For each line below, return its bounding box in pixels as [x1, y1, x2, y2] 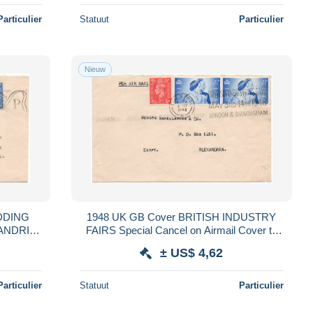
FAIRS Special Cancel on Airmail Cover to [85, 224, 277, 236]
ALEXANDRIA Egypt [133, 237, 230, 249]
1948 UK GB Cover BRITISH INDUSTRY [87, 210, 277, 223]
